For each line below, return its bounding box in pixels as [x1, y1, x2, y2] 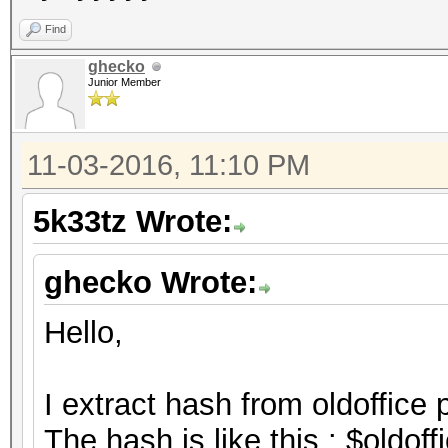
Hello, [44, 315, 123, 350]
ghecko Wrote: [44, 265, 257, 300]
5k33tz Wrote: [33, 204, 232, 239]
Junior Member [88, 76, 161, 88]
